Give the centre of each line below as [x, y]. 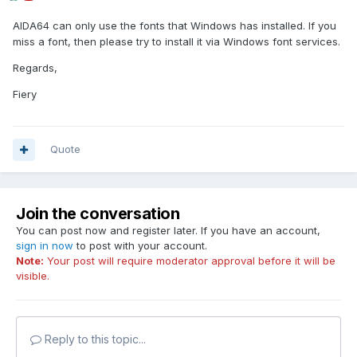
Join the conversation [98, 214]
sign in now [45, 246]
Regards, [35, 68]
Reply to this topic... [94, 339]
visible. [33, 276]
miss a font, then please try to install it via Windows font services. [177, 42]
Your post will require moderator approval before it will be [190, 261]
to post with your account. [140, 246]
